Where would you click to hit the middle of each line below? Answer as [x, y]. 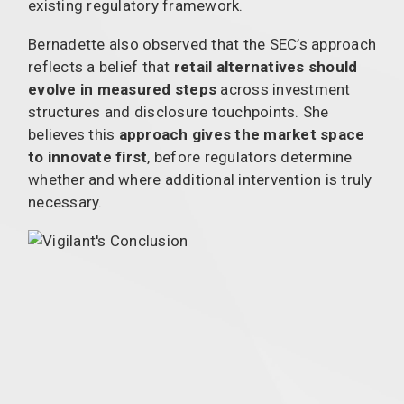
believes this [73, 134]
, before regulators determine [250, 156]
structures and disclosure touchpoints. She [179, 111]
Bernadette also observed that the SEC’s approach [202, 44]
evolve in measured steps [124, 89]
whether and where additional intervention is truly [200, 179]
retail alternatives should [266, 66]
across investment [285, 89]
